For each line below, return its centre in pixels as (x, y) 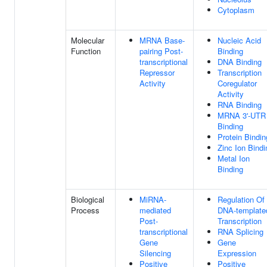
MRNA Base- (162, 40)
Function (86, 51)
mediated (155, 210)
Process (85, 210)
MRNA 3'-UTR (242, 115)
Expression (237, 253)
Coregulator (237, 83)
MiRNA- (153, 199)
